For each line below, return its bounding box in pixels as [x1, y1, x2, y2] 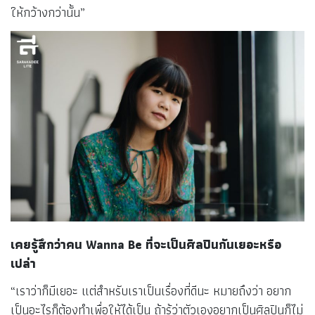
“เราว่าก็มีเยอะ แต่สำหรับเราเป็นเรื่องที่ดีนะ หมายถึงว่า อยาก [11, 281, 291, 302]
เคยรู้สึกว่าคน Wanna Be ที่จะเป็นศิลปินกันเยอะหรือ [11, 233, 281, 255]
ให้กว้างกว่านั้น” [11, 2, 85, 23]
